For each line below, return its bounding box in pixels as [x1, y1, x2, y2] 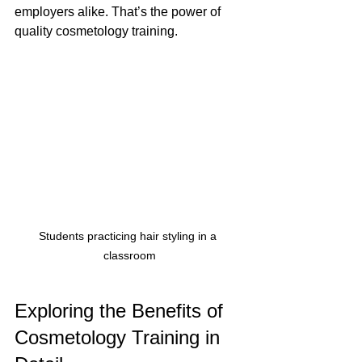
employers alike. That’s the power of [15, 4, 224, 19]
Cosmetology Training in [15, 326, 225, 349]
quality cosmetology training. [15, 23, 178, 38]
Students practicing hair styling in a [39, 229, 220, 243]
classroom [103, 249, 156, 263]
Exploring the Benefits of [15, 300, 229, 322]
